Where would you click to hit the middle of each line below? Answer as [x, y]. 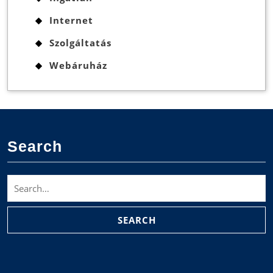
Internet [71, 20]
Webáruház [78, 65]
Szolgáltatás [80, 42]
